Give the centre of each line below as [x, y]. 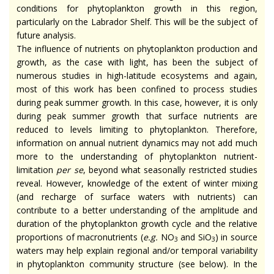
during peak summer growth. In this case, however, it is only [137, 102]
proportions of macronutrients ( [80, 237]
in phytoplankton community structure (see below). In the [137, 264]
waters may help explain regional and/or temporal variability [137, 250]
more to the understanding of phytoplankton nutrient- [137, 156]
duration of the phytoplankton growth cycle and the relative [137, 223]
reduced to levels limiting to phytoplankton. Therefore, [137, 129]
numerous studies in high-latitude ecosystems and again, [137, 75]
